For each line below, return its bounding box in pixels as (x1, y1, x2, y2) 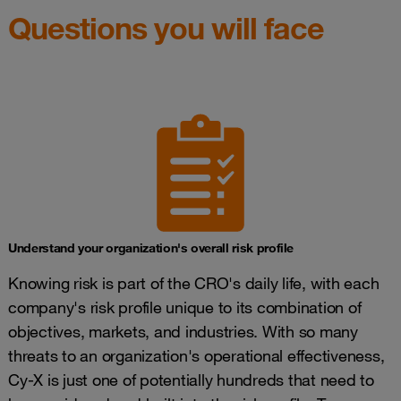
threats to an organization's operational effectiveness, (8, 346, 385, 365)
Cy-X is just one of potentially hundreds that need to (8, 370, 374, 389)
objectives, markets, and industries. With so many (8, 321, 358, 341)
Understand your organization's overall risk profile (8, 240, 294, 256)
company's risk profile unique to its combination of (8, 297, 362, 317)
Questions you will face (8, 9, 324, 47)
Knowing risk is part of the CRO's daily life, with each (8, 273, 380, 293)
